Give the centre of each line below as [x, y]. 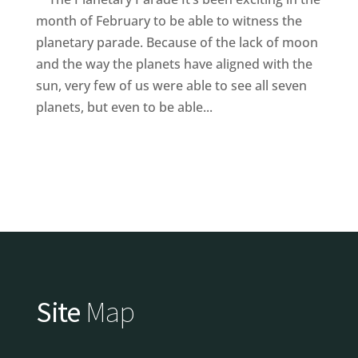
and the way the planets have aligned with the [174, 64]
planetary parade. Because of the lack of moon [177, 42]
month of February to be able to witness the [169, 20]
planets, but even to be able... [124, 107]
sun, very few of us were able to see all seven [171, 85]
